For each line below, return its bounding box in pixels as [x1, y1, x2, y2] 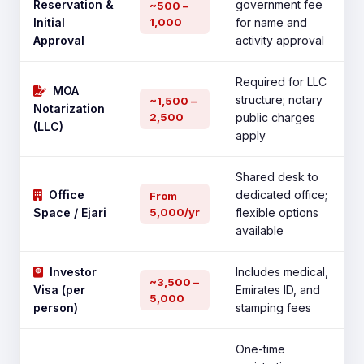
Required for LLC [236, 75, 327, 89]
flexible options [236, 206, 318, 219]
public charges [236, 110, 315, 124]
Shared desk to [236, 170, 318, 184]
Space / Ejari [33, 206, 106, 219]
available [236, 223, 284, 237]
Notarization [33, 102, 105, 115]
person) [33, 301, 78, 314]
